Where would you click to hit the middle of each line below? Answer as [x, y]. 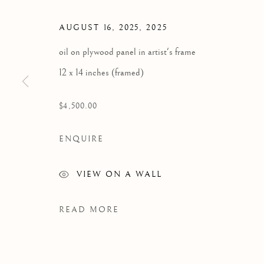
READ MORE [89, 209]
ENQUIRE [81, 139]
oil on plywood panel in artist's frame [127, 52]
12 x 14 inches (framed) [101, 72]
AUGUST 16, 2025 [99, 27]
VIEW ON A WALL [119, 174]
